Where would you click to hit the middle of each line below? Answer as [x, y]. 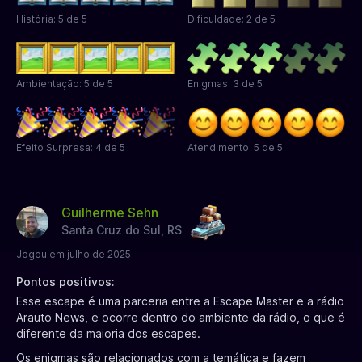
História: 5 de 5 [52, 19]
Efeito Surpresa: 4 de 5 [71, 147]
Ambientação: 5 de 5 [65, 83]
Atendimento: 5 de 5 [235, 147]
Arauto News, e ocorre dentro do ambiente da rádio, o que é [181, 317]
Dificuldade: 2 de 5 [232, 19]
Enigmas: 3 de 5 [225, 83]
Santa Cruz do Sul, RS [122, 229]
